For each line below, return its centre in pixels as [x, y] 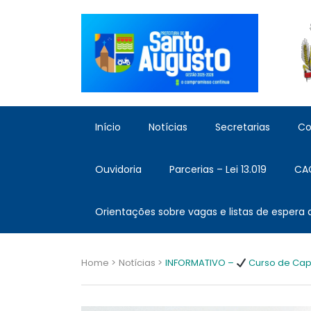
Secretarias [243, 127]
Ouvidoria [118, 170]
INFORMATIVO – [201, 263]
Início [108, 127]
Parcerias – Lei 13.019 [218, 170]
